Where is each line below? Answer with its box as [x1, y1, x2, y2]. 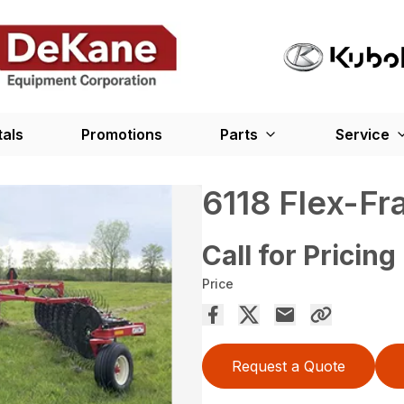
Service [335, 125, 390, 144]
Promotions [81, 125, 162, 144]
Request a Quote [232, 357, 345, 376]
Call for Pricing [202, 239, 396, 272]
